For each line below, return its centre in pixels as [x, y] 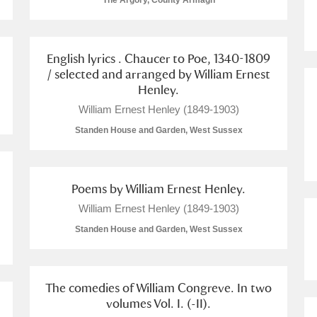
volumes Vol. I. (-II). [158, 303]
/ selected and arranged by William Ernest [158, 74]
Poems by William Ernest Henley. [158, 189]
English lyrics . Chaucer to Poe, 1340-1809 [158, 58]
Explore [34, 273]
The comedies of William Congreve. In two [158, 288]
